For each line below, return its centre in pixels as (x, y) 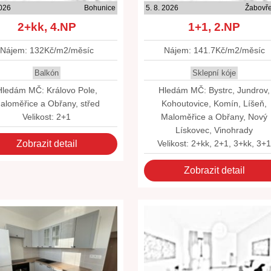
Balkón (47, 73)
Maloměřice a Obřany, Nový (214, 117)
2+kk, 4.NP (47, 27)
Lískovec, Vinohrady (214, 130)
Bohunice (100, 8)
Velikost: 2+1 (47, 117)
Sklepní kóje (214, 73)
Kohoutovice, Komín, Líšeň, (214, 103)
